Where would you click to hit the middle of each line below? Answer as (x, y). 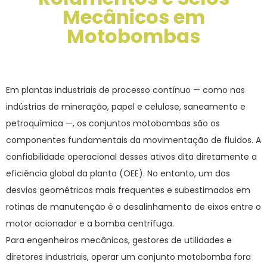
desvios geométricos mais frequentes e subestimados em (128, 190)
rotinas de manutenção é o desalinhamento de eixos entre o (133, 207)
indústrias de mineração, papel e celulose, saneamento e (126, 107)
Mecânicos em (133, 17)
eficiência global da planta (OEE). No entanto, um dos (118, 173)
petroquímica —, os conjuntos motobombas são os (113, 123)
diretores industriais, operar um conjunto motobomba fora (128, 257)
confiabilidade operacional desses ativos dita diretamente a (131, 157)
